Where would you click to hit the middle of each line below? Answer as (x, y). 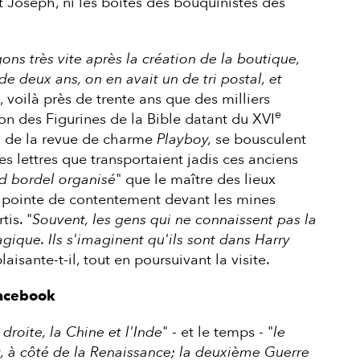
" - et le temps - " (217, 332)
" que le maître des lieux (195, 179)
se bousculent (260, 139)
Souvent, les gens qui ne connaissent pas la (174, 219)
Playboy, (186, 139)
